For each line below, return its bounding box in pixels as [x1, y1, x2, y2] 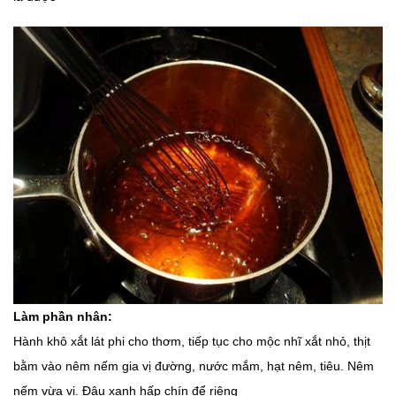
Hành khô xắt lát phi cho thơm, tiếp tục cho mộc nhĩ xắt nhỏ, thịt [13, 334, 370, 349]
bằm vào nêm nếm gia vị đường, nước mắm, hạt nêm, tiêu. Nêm [13, 359, 374, 374]
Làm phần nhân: [13, 309, 112, 324]
